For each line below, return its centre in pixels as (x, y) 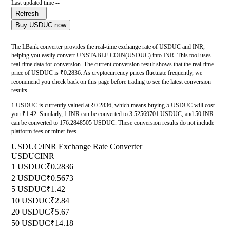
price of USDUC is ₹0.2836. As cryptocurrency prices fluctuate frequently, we (107, 73)
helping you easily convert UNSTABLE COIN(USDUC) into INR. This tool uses (111, 56)
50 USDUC (31, 223)
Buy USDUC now (41, 25)
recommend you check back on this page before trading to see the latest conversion (111, 82)
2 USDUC (29, 178)
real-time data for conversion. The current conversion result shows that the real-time (112, 64)
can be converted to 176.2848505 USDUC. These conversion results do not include (113, 123)
